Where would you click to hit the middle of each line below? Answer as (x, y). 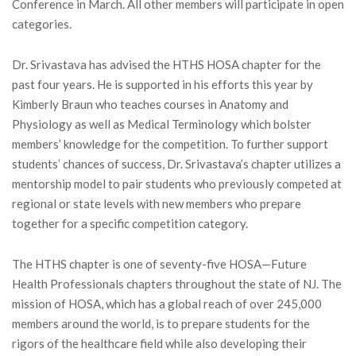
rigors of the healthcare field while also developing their (159, 343)
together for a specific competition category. (130, 223)
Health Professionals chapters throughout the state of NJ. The (177, 283)
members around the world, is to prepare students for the (161, 323)
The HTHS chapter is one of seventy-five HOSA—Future (159, 263)
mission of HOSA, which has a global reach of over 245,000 (167, 303)
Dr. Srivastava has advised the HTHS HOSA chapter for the (166, 64)
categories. (42, 23)
